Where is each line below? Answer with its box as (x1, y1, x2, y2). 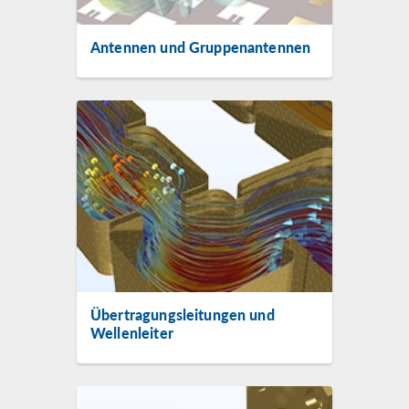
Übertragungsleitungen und (90, 304, 275, 325)
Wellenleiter (90, 322, 173, 343)
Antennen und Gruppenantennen (90, 37, 311, 58)
